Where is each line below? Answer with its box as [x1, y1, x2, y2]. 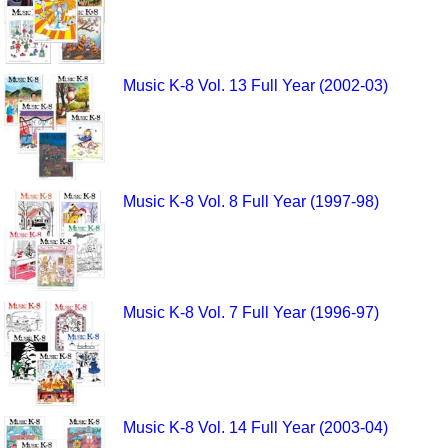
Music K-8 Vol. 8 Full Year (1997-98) [122, 192, 379, 210]
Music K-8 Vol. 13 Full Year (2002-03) [122, 76, 388, 94]
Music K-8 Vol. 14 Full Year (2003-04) [122, 418, 388, 436]
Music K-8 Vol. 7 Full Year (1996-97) [122, 303, 379, 321]
